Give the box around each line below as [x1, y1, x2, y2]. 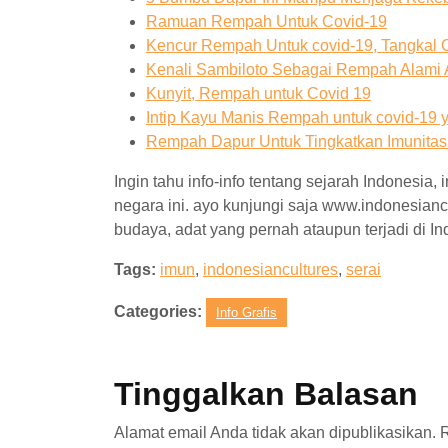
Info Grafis [216, 305, 277, 320]
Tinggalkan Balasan [114, 376, 418, 412]
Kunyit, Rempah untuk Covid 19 [146, 85, 371, 102]
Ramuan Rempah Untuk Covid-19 [146, 13, 387, 30]
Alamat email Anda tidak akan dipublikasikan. [114, 424, 436, 441]
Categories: [114, 303, 202, 320]
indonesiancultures [203, 261, 338, 278]
